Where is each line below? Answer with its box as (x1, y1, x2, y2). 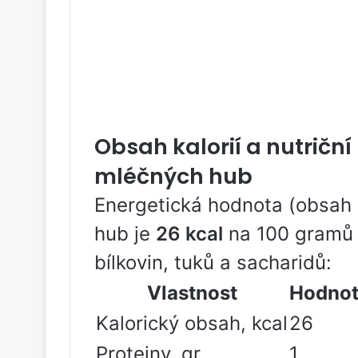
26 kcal (156, 222, 223, 245)
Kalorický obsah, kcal (96, 312, 288, 335)
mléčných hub (94, 161, 253, 191)
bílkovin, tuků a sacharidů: (94, 251, 332, 274)
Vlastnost (146, 281, 237, 304)
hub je (94, 222, 156, 245)
